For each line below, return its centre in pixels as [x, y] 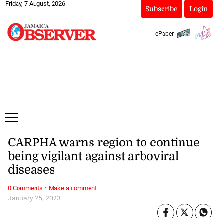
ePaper [164, 33]
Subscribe [161, 9]
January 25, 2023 [34, 198]
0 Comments [25, 188]
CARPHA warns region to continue [103, 143]
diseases [31, 170]
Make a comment [73, 188]
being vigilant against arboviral [93, 156]
